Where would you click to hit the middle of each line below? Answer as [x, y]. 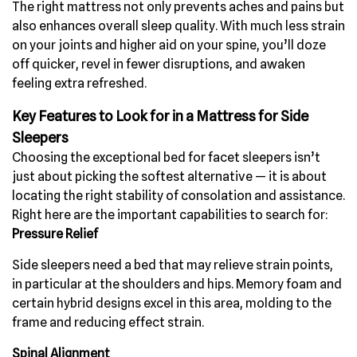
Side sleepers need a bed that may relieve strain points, [173, 265]
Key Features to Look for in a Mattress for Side [160, 116]
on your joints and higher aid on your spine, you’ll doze [169, 45]
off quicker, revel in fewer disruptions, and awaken [159, 64]
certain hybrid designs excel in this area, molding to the [172, 303]
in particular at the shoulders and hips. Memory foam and [177, 284]
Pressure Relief [55, 233]
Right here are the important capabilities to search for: [170, 214]
